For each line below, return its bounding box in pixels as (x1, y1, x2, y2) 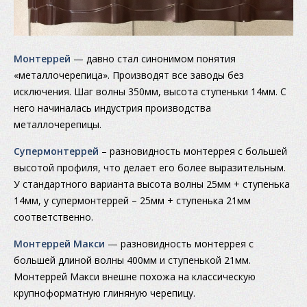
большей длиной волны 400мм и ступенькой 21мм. (14, 254, 251, 267)
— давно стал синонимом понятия (71, 52, 236, 66)
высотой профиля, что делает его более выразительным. (14, 161, 286, 175)
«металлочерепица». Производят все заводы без (14, 69, 244, 82)
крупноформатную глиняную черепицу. (14, 286, 195, 300)
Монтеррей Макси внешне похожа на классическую (14, 270, 256, 284)
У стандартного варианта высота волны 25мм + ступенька (14, 177, 290, 191)
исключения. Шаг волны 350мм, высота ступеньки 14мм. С (14, 85, 286, 99)
